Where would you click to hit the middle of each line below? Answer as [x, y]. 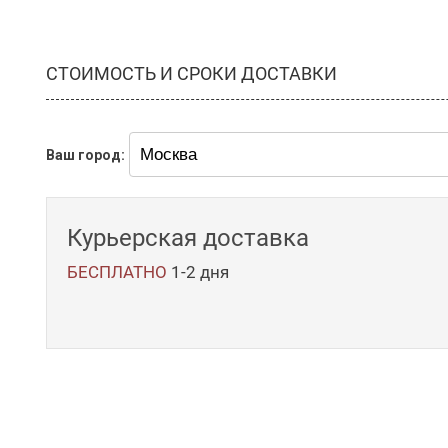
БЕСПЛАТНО [117, 272]
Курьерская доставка [188, 238]
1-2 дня [200, 272]
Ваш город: [85, 154]
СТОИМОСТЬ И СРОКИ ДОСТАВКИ [191, 73]
